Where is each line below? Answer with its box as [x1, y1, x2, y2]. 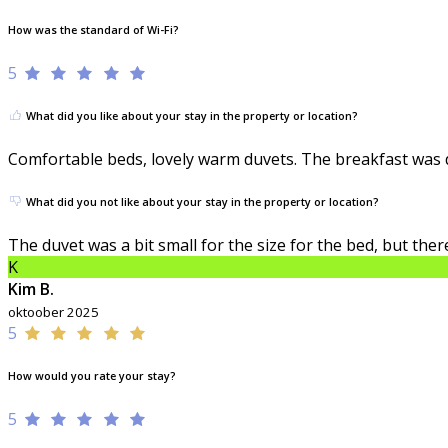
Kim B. [8, 277, 54, 300]
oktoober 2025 [8, 302, 99, 321]
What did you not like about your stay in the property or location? [23, 195, 379, 209]
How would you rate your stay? [8, 368, 176, 383]
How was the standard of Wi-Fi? [8, 23, 179, 38]
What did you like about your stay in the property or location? [23, 109, 358, 124]
